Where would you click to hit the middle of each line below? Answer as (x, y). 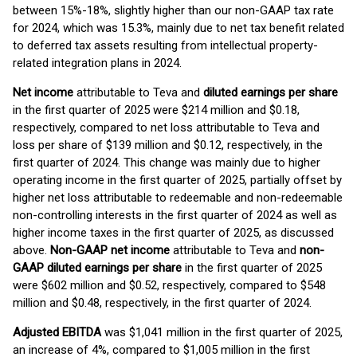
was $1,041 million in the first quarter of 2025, (222, 332)
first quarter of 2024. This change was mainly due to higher (167, 163)
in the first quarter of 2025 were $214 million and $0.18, (156, 110)
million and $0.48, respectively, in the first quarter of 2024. (162, 303)
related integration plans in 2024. (97, 63)
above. (31, 250)
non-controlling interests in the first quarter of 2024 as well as (175, 215)
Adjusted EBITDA (57, 332)
